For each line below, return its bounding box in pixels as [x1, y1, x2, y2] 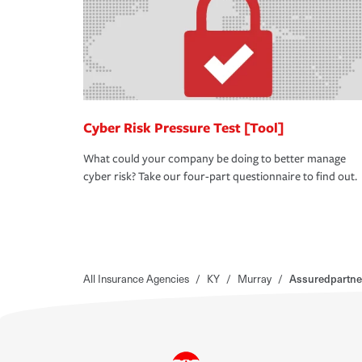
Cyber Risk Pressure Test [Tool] [83, 118, 284, 137]
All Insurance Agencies [83, 271, 189, 287]
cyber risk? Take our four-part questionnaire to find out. [83, 170, 357, 184]
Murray [238, 271, 271, 287]
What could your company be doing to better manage [83, 152, 346, 166]
